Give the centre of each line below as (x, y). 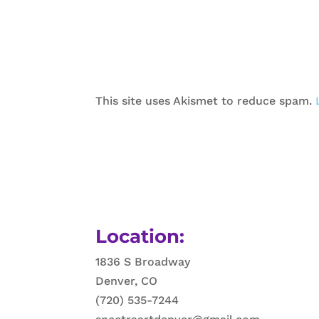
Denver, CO (127, 281)
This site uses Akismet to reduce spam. (206, 100)
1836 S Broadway (143, 262)
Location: (140, 236)
